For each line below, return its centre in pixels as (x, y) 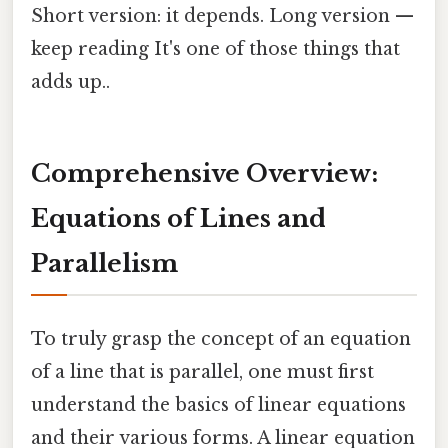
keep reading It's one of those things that (215, 48)
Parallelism (104, 264)
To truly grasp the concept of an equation (221, 338)
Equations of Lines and (178, 219)
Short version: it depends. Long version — (222, 15)
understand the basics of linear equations (218, 404)
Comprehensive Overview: (204, 174)
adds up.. (70, 81)
